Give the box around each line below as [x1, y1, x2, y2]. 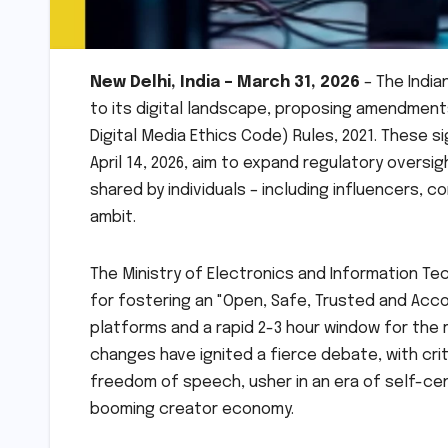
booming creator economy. [90, 401, 294, 419]
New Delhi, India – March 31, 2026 [90, 74, 360, 92]
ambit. [90, 209, 136, 227]
